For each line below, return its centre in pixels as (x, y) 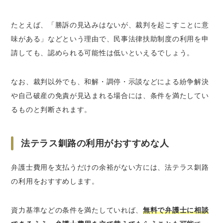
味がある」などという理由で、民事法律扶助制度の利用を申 (110, 39)
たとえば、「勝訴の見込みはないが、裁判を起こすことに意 (110, 25)
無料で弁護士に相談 (176, 210)
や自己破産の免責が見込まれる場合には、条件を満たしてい (110, 95)
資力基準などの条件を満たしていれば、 (77, 210)
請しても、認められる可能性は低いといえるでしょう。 (103, 53)
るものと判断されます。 (52, 109)
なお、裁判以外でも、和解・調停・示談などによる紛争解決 (110, 81)
